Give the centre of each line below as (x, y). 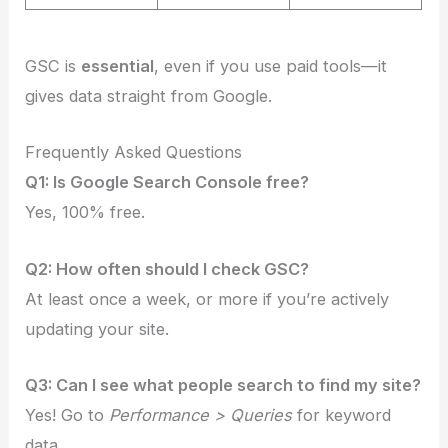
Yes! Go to (67, 414)
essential (118, 66)
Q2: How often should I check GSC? (167, 268)
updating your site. (97, 328)
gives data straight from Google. (149, 96)
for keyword (342, 414)
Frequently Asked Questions (134, 152)
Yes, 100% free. (85, 212)
